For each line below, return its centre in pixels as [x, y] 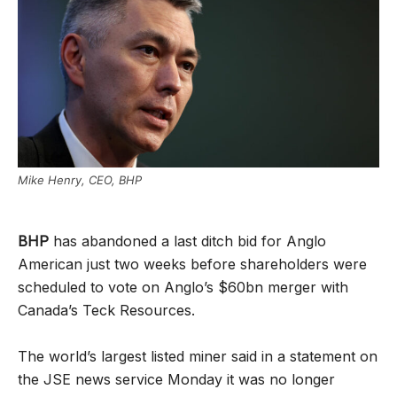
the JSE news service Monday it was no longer [176, 379]
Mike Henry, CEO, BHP [80, 179]
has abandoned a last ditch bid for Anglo [187, 241]
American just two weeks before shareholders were [192, 264]
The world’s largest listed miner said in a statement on [198, 356]
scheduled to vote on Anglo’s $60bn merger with [183, 287]
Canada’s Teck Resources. [106, 310]
